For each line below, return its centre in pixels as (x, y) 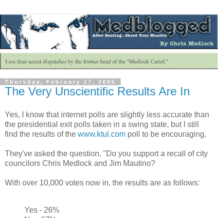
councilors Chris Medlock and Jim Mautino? (80, 163)
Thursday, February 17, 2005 (60, 82)
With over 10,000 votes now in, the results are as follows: (102, 183)
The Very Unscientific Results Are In (97, 91)
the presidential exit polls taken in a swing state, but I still (102, 125)
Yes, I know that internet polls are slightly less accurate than (107, 115)
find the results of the (41, 134)
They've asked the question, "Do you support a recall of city (106, 154)
